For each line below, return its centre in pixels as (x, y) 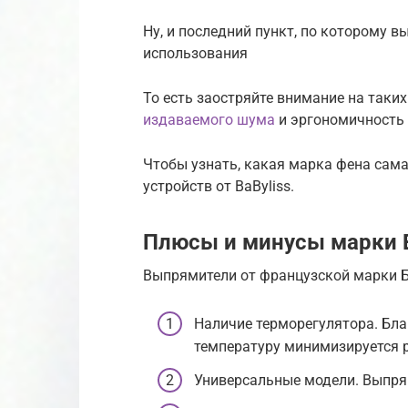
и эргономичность (340, 119)
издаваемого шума (209, 119)
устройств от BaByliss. (219, 186)
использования (195, 53)
